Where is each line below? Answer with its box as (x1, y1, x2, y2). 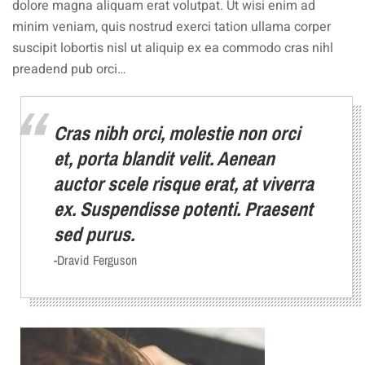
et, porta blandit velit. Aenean (54, 145, 275, 171)
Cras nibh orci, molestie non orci (54, 120, 300, 146)
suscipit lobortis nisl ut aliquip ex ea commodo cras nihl (12, 38, 333, 58)
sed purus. (54, 221, 134, 247)
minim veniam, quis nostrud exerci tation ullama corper (12, 17, 331, 37)
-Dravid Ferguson (54, 251, 138, 269)
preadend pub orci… (12, 59, 126, 79)
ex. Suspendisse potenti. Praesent (54, 196, 313, 222)
